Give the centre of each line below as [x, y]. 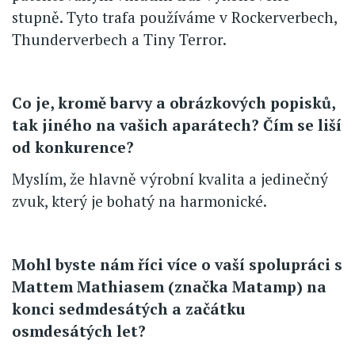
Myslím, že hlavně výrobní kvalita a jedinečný [170, 179]
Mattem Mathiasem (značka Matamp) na [169, 287]
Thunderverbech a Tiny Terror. [119, 40]
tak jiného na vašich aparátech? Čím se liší [177, 125]
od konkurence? [73, 147]
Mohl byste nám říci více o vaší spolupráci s [177, 265]
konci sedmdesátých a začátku [129, 309]
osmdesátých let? [79, 331]
